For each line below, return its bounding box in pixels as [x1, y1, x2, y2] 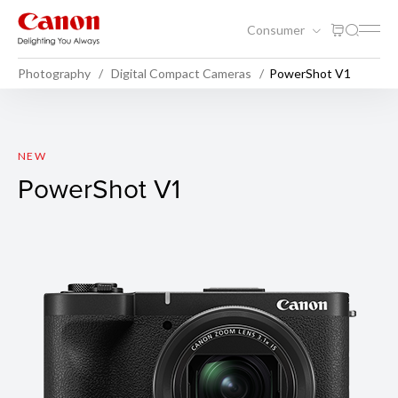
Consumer [247, 21, 307, 37]
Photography [18, 65, 91, 81]
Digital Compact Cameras [111, 65, 251, 81]
